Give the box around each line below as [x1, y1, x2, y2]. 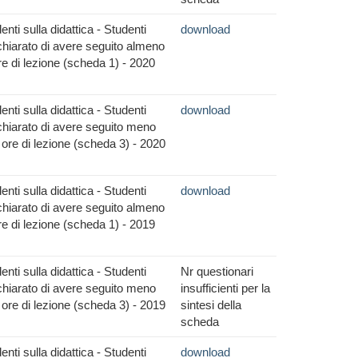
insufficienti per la [181, 281, 270, 295]
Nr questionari [181, 265, 253, 278]
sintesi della [181, 298, 241, 312]
